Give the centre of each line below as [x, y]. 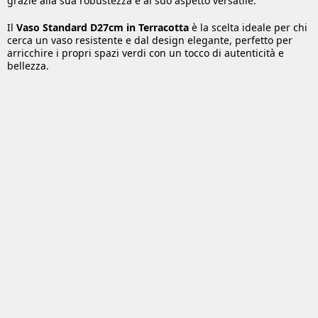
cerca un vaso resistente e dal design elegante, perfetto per [150, 40]
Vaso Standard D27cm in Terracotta [103, 27]
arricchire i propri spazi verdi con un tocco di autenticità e [146, 53]
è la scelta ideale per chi [248, 27]
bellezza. [28, 65]
